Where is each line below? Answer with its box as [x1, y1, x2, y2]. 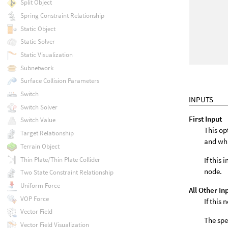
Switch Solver [20, 102, 58, 111]
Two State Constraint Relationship [20, 168, 113, 177]
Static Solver [20, 37, 55, 46]
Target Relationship [20, 129, 74, 138]
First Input [189, 113, 222, 124]
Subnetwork [20, 63, 53, 72]
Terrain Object [20, 141, 60, 151]
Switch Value [20, 116, 55, 125]
